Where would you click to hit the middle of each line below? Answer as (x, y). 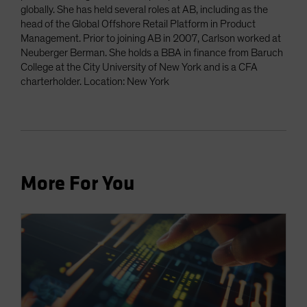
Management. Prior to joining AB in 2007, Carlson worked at (151, 39)
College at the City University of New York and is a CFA (139, 67)
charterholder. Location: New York (95, 82)
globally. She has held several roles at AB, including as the (144, 10)
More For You (78, 184)
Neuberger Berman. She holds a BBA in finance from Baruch (152, 53)
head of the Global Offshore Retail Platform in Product (138, 24)
